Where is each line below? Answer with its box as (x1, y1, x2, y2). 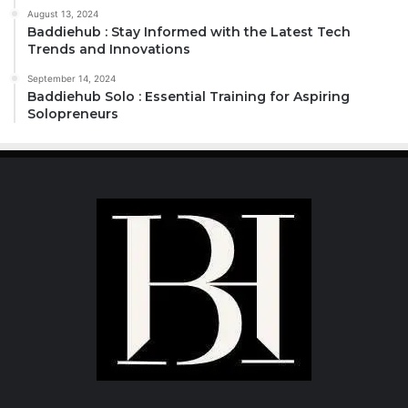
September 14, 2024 (27, 72, 116, 84)
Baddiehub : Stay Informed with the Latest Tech (27, 23, 351, 40)
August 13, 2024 (27, 7, 98, 19)
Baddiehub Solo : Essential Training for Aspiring (27, 87, 350, 105)
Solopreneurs (27, 105, 118, 122)
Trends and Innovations (27, 40, 190, 57)
